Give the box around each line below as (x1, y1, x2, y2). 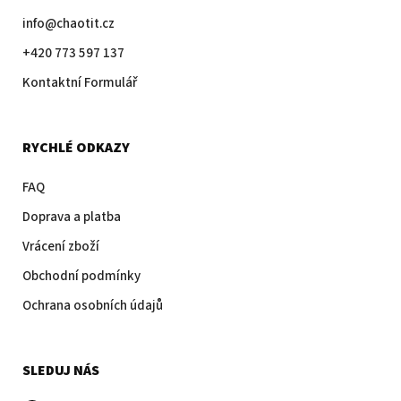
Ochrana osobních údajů (22, 295, 163, 315)
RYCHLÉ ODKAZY (22, 137, 130, 158)
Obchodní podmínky (22, 266, 141, 286)
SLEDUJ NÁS (22, 360, 99, 380)
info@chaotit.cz (22, 13, 115, 33)
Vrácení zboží (22, 236, 99, 256)
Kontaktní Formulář (22, 73, 137, 92)
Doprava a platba (22, 207, 121, 226)
